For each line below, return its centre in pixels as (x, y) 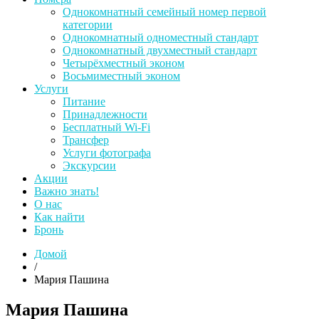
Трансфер (86, 140)
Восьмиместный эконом (121, 75)
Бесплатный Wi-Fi (106, 127)
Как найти (59, 216)
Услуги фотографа (107, 152)
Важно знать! (67, 191)
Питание (84, 101)
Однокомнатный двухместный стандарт (160, 50)
